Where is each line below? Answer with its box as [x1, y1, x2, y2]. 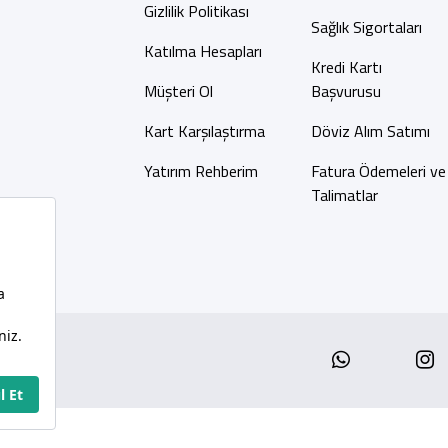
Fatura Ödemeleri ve [310, 159, 446, 183]
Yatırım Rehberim [143, 159, 258, 183]
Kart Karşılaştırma [143, 119, 265, 143]
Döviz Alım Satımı [310, 119, 430, 143]
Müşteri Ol [143, 79, 213, 103]
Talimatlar [310, 183, 378, 207]
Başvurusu [310, 79, 381, 103]
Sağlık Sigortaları [310, 15, 422, 39]
